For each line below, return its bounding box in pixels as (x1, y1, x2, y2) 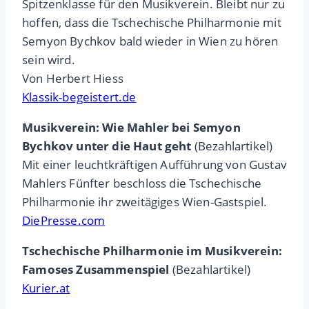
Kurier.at (22, 280, 70, 297)
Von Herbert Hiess (22, 70, 123, 87)
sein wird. (22, 52, 75, 68)
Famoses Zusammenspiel (22, 261, 170, 278)
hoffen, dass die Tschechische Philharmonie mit (22, 14, 281, 31)
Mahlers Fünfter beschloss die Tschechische (22, 175, 262, 192)
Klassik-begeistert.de (22, 89, 137, 106)
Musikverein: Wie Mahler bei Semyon (22, 119, 241, 136)
